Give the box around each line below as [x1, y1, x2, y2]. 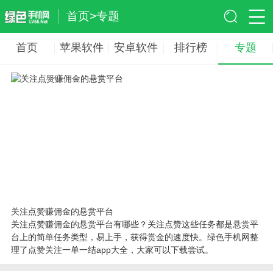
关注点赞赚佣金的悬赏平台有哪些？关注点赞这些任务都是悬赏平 [10, 219, 258, 230]
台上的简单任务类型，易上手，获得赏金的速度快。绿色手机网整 [10, 232, 258, 243]
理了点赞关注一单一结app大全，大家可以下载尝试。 [10, 245, 213, 255]
